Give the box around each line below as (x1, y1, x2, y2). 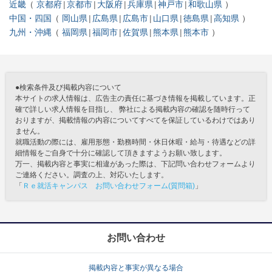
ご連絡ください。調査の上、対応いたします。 (15, 171, 168, 180)
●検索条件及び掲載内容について (15, 83, 121, 92)
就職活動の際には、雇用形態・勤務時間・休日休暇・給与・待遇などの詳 (15, 138, 256, 147)
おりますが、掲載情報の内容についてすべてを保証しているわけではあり (15, 116, 256, 125)
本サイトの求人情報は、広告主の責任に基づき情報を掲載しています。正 (15, 94, 256, 103)
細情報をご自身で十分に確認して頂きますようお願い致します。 (15, 149, 226, 158)
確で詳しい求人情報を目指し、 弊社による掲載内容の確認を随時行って (15, 105, 250, 114)
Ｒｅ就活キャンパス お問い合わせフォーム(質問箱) (22, 182, 195, 191)
